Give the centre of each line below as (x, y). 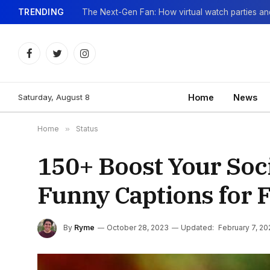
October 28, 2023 (138, 228)
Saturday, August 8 (54, 97)
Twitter (70, 58)
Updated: (197, 228)
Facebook (49, 58)
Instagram (103, 58)
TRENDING (41, 12)
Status (87, 129)
